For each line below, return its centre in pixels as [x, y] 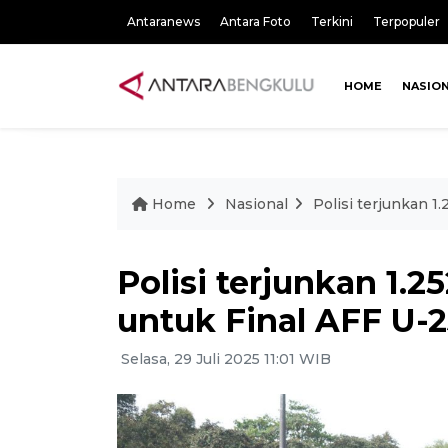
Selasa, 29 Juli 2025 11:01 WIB [224, 359]
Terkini [332, 21]
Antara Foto [255, 21]
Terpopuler [406, 21]
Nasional [256, 204]
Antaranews [163, 21]
